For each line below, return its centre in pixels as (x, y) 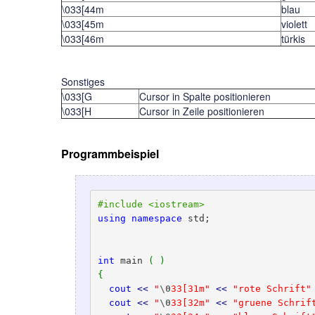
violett (294, 24)
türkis (293, 39)
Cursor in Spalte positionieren (205, 96)
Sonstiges (83, 82)
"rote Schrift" (272, 288)
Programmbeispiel (110, 154)
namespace (156, 218)
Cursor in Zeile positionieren (202, 111)
